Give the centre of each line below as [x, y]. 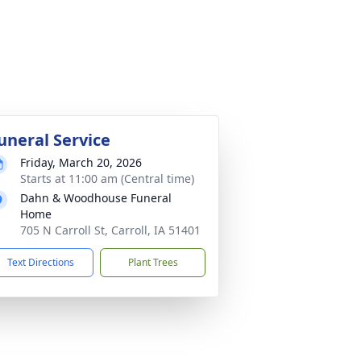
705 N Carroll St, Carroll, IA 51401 [110, 230]
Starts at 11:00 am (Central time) [107, 178]
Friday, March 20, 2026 [81, 162]
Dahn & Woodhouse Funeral [96, 198]
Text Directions [41, 262]
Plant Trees [153, 262]
